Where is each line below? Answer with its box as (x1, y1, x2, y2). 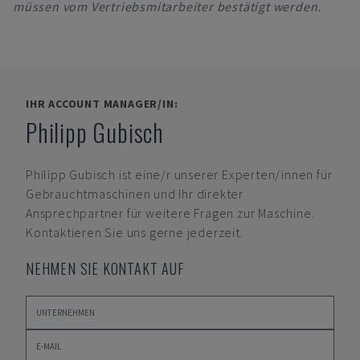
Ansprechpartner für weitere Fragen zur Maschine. (26, 205, 315, 221)
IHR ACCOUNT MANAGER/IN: (26, 96, 178, 111)
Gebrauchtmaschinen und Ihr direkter (26, 186, 244, 202)
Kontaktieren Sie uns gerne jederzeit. (26, 224, 243, 240)
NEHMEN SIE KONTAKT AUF (26, 258, 184, 279)
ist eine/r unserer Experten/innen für (118, 166, 333, 182)
